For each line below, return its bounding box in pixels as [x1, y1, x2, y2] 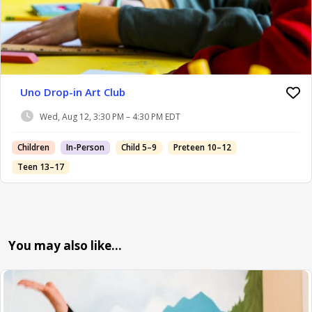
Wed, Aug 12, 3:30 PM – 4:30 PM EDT [40, 110, 180, 123]
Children [17, 141, 49, 153]
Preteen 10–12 [173, 141, 231, 153]
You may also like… [8, 237, 122, 253]
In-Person [66, 141, 104, 153]
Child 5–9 [121, 141, 157, 153]
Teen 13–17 [17, 161, 64, 173]
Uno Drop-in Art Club [20, 85, 125, 99]
